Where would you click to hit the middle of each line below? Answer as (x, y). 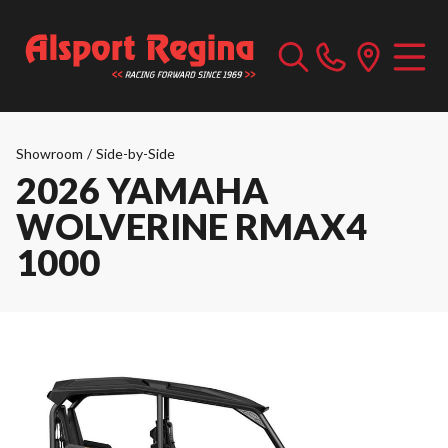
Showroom (49, 153)
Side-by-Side (135, 153)
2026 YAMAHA (142, 190)
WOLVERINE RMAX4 (191, 226)
